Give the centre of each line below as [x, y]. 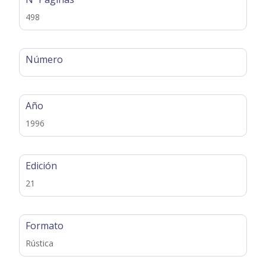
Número [45, 59]
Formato [45, 225]
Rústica [40, 243]
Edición [42, 165]
